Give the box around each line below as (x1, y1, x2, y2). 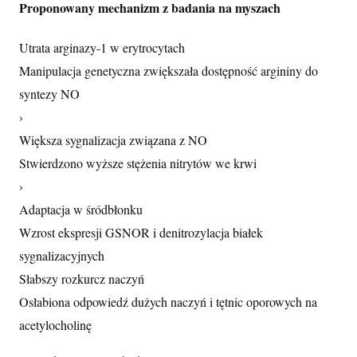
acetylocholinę (19, 316, 92, 334)
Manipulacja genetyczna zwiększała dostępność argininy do (19, 62, 318, 80)
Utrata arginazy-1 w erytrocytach (19, 39, 185, 57)
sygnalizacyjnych (19, 247, 104, 265)
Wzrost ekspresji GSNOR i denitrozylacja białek (19, 224, 263, 241)
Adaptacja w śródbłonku (19, 201, 143, 218)
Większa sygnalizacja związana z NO (19, 131, 207, 149)
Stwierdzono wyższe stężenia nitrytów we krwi (19, 155, 257, 172)
